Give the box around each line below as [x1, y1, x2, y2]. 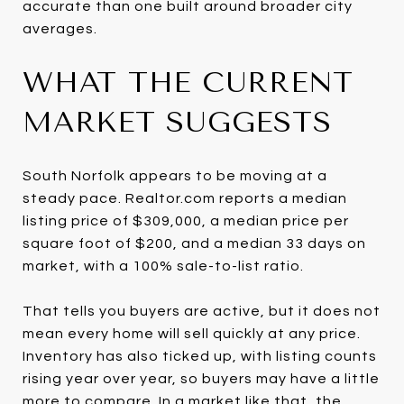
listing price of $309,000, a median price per [23, 213, 349, 228]
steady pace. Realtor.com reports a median [23, 190, 347, 206]
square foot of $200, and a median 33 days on [23, 235, 366, 251]
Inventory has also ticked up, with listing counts [23, 348, 377, 363]
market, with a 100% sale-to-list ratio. [23, 258, 304, 273]
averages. [23, 21, 97, 36]
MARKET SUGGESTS [23, 105, 332, 139]
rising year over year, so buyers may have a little [23, 371, 380, 386]
